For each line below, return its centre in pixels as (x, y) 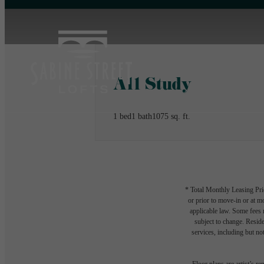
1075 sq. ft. (171, 116)
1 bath (142, 116)
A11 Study (152, 86)
